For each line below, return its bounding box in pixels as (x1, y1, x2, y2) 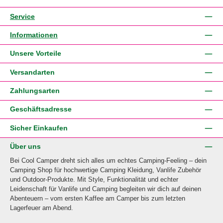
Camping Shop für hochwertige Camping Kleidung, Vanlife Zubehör (10, 166, 201, 174)
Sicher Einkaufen (10, 123, 68, 132)
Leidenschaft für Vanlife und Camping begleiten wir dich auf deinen (10, 185, 201, 193)
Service (10, 12, 35, 20)
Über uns (10, 142, 41, 151)
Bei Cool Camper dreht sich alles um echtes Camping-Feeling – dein (10, 156, 207, 164)
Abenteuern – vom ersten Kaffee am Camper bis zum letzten (10, 194, 185, 202)
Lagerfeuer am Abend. (10, 204, 73, 212)
